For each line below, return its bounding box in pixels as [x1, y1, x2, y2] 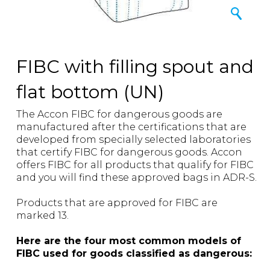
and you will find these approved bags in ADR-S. [16, 172, 257, 184]
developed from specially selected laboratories [16, 134, 251, 146]
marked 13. [16, 210, 69, 222]
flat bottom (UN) [16, 81, 164, 103]
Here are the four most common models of [16, 235, 241, 247]
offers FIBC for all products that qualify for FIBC [16, 159, 254, 171]
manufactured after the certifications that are [16, 121, 246, 133]
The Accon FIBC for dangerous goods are [16, 108, 222, 121]
